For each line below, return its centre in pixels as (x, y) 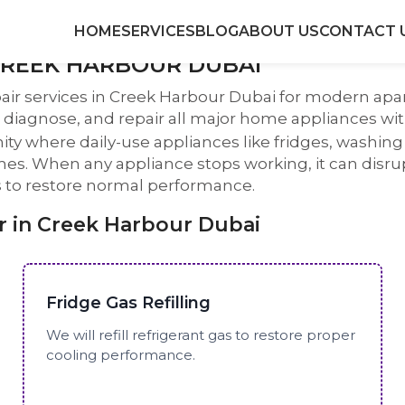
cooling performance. (121, 354)
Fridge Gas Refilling (129, 302)
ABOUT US (278, 31)
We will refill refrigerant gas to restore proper (201, 334)
